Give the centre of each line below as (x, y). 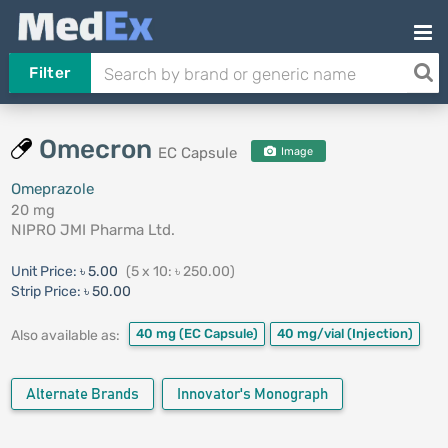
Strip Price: (45, 291)
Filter (50, 73)
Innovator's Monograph (252, 394)
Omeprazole (52, 189)
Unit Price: (45, 271)
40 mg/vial (311, 333)
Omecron (98, 149)
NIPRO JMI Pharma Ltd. (92, 230)
